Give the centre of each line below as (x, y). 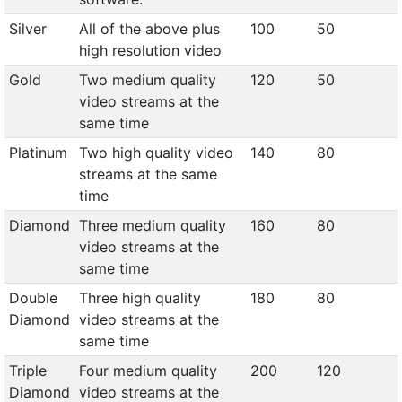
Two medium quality (147, 80)
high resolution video (150, 50)
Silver (27, 29)
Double (33, 298)
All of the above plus (149, 29)
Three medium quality (152, 225)
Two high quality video (156, 153)
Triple (27, 371)
